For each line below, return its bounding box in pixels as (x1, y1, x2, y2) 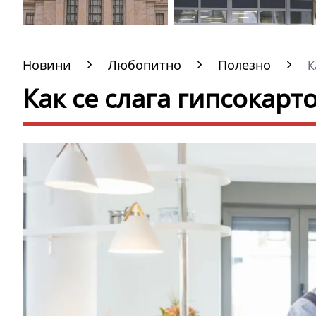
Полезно (218, 56, 271, 73)
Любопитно (108, 56, 181, 73)
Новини (23, 56, 71, 73)
